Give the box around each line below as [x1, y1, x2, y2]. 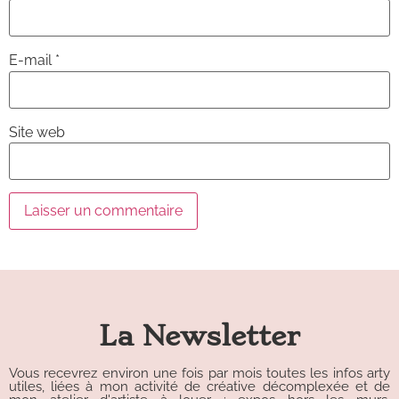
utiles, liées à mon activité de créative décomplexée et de [9, 378, 390, 395]
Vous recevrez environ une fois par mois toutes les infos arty [9, 364, 390, 381]
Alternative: [9, 245, 82, 263]
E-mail [9, 52, 55, 69]
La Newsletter [99, 319, 300, 353]
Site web [9, 123, 65, 141]
